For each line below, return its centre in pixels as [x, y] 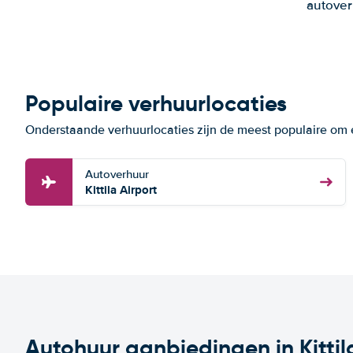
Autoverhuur [117, 174]
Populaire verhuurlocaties [156, 104]
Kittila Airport [121, 190]
